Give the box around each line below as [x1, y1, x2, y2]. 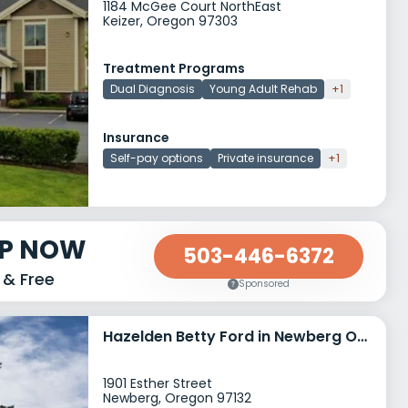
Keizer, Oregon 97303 [103, 12, 238, 30]
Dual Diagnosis [110, 81, 195, 97]
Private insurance [218, 150, 313, 166]
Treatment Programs [103, 59, 245, 77]
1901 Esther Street [103, 374, 212, 393]
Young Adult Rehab [209, 81, 317, 97]
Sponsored [239, 276, 290, 291]
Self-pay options [110, 150, 203, 166]
